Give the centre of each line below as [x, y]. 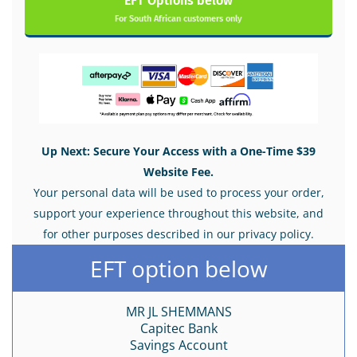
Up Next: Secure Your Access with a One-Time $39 [178, 151]
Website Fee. [178, 171]
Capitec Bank [178, 328]
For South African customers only [178, 19]
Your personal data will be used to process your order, [178, 192]
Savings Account [178, 345]
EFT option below [178, 268]
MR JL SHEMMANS [178, 311]
